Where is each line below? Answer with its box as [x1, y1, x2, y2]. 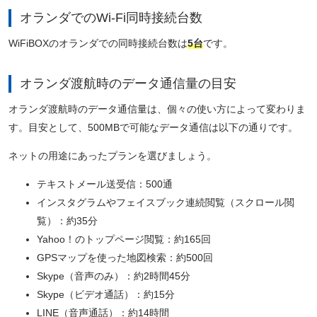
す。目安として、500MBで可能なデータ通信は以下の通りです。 [8, 122, 298, 134]
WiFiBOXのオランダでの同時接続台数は [8, 38, 188, 50]
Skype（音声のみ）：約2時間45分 [37, 270, 190, 282]
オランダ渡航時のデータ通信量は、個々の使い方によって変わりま [8, 103, 306, 115]
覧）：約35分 [37, 215, 98, 227]
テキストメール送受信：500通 [37, 178, 173, 190]
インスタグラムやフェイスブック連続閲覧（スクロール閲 [37, 197, 294, 209]
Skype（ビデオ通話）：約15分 [37, 289, 175, 301]
